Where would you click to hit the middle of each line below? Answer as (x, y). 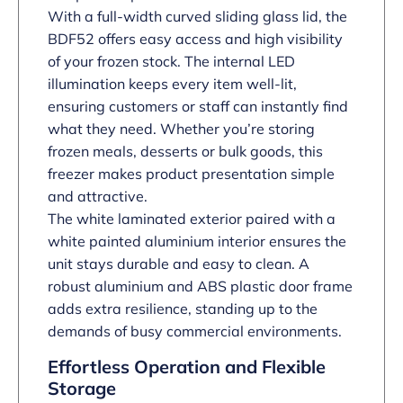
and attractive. (98, 196)
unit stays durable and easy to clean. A (179, 263)
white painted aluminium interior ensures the (197, 241)
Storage (82, 388)
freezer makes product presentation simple (191, 173)
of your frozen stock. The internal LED (171, 61)
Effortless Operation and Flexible (187, 366)
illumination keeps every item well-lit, (172, 83)
